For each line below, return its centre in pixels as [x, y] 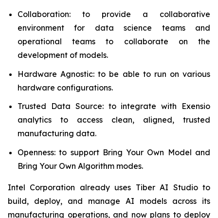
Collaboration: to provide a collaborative [114, 14]
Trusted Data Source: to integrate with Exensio [114, 106]
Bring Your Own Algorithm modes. [80, 166]
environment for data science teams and [114, 27]
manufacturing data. [57, 134]
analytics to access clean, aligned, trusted [114, 120]
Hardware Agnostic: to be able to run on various [114, 74]
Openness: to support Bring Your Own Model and [114, 152]
